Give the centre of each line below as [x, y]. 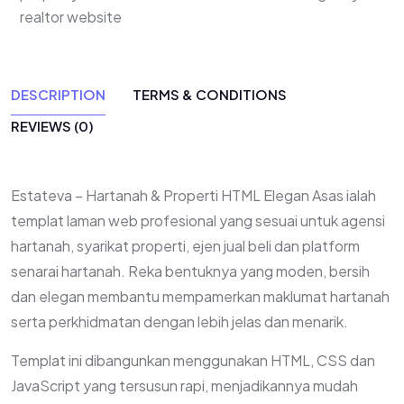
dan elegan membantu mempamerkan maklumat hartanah [200, 296]
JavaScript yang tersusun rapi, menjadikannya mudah [184, 386]
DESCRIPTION [58, 94]
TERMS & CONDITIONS [210, 94]
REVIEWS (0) [52, 126]
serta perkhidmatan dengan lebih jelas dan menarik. [179, 321]
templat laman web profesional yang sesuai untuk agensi [198, 220]
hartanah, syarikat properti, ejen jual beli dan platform [185, 246]
